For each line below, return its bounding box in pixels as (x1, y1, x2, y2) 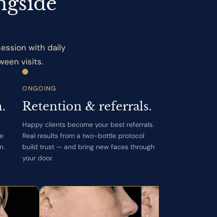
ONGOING (22, 84, 57, 93)
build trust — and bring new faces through (22, 142, 155, 152)
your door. (22, 154, 54, 163)
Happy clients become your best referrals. (22, 120, 155, 129)
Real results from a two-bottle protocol (22, 131, 145, 140)
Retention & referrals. (22, 99, 152, 114)
